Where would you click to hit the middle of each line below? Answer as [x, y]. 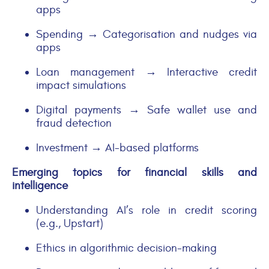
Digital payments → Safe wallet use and [147, 110]
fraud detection [74, 123]
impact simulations [81, 85]
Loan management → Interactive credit [147, 72]
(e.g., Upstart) [70, 223]
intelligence [40, 185]
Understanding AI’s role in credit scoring [147, 210]
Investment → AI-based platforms [117, 147]
